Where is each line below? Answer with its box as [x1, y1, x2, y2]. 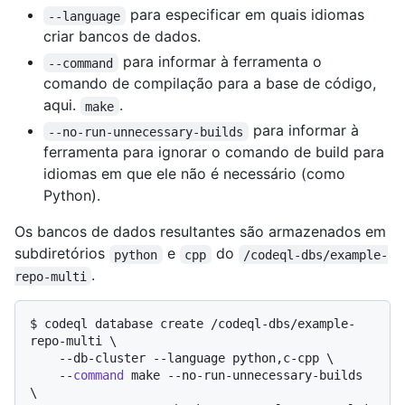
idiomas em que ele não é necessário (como [43, 165, 345, 184]
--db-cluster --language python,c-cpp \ [30, 351, 59, 366]
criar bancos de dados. [43, 27, 201, 46]
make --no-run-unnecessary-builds [124, 368, 363, 383]
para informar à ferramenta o [118, 52, 326, 71]
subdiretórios [14, 244, 109, 263]
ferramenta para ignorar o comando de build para [43, 143, 384, 162]
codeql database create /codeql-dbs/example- [44, 316, 355, 332]
